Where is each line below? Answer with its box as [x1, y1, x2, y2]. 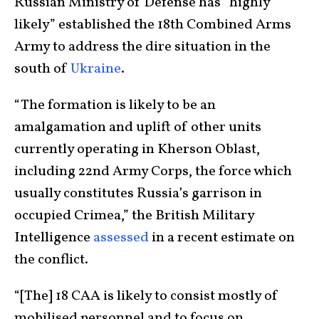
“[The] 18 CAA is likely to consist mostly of [14, 286, 278, 306]
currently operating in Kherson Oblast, [14, 139, 260, 159]
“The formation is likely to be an [14, 95, 216, 115]
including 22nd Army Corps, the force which [14, 161, 292, 182]
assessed [93, 227, 149, 248]
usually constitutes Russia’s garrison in [14, 183, 262, 204]
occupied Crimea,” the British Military [14, 205, 254, 226]
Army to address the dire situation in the [14, 36, 271, 57]
